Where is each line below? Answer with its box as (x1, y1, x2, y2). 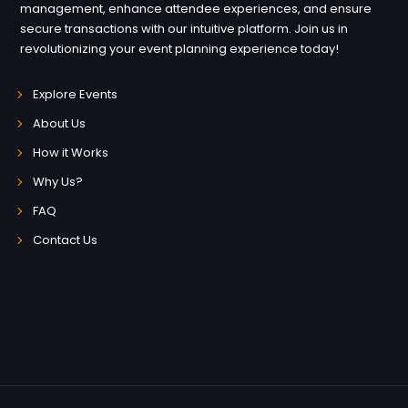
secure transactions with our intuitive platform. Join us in (20, 20, 349, 37)
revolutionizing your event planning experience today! (20, 40, 340, 57)
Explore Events (32, 86, 117, 103)
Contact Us (32, 231, 97, 249)
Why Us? (32, 173, 83, 190)
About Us (32, 115, 86, 132)
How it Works (32, 144, 108, 161)
